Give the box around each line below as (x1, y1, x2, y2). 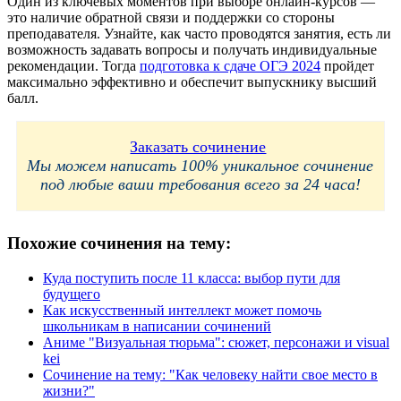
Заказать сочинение (130, 137, 267, 156)
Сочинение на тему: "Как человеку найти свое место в (43, 366, 378, 382)
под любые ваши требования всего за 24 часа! (39, 175, 361, 193)
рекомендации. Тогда (7, 57, 140, 73)
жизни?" (43, 382, 95, 398)
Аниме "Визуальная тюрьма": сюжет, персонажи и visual (43, 334, 389, 350)
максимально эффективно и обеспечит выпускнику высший (7, 73, 377, 90)
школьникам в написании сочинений (43, 318, 271, 334)
